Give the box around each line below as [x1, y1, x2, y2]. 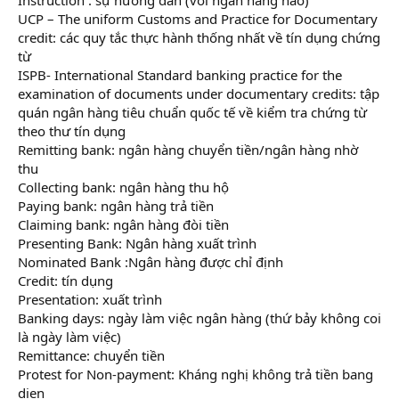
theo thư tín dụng [18, 121, 126, 140]
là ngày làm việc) [18, 327, 121, 346]
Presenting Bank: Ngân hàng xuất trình [18, 233, 256, 252]
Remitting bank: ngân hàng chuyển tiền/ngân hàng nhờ [18, 140, 358, 159]
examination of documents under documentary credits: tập [18, 84, 379, 102]
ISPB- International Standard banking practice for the [18, 65, 342, 84]
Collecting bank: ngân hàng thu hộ [18, 177, 229, 196]
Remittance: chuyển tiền [18, 346, 165, 364]
